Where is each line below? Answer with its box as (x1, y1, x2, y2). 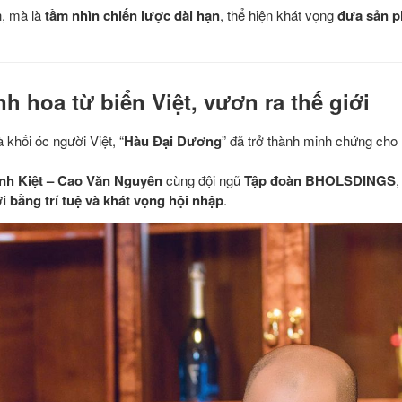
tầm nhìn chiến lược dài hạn (45, 5, 220, 26)
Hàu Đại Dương (124, 131, 222, 152)
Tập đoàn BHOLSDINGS (244, 170, 396, 191)
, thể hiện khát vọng (220, 5, 337, 25)
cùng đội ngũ (162, 170, 244, 190)
